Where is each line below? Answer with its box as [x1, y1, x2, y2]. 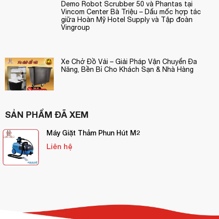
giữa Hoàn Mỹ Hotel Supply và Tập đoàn [61, 16, 193, 24]
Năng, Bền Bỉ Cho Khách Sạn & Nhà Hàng [61, 66, 194, 74]
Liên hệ [46, 141, 72, 151]
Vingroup [61, 23, 90, 32]
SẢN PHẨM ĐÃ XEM [5, 109, 88, 120]
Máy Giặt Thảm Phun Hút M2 [46, 128, 140, 137]
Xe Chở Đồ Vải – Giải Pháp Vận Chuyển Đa [61, 58, 197, 66]
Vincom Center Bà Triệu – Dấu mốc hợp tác [61, 8, 201, 16]
